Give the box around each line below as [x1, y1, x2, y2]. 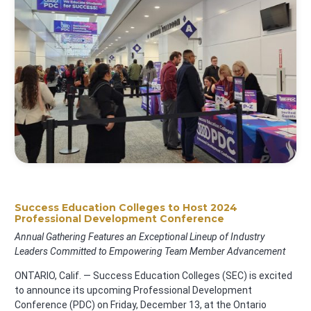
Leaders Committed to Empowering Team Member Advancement [15, 246, 285, 258]
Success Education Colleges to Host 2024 [15, 201, 237, 214]
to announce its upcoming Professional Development [15, 285, 252, 296]
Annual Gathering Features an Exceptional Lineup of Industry [15, 231, 264, 243]
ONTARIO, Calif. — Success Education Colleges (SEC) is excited [15, 270, 292, 282]
